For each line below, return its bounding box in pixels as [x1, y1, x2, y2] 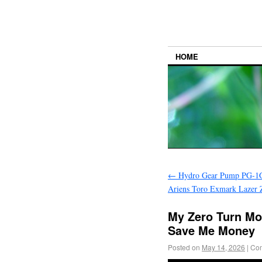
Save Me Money [168, 222, 255, 239]
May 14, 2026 [202, 242, 245, 253]
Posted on [168, 242, 200, 253]
